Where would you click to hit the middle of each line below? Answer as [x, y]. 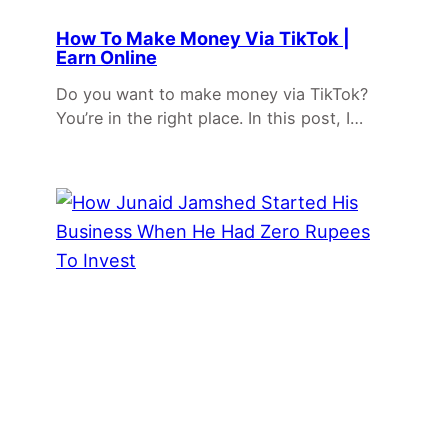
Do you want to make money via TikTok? [212, 93]
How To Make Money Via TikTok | [203, 37]
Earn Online [106, 56]
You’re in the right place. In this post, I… [209, 117]
